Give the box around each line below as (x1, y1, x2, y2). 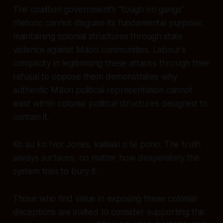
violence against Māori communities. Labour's (12, 44, 186, 55)
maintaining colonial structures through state (12, 31, 183, 41)
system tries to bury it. (12, 166, 98, 176)
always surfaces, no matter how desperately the (12, 152, 200, 163)
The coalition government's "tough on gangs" (12, 4, 185, 14)
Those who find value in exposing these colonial (12, 193, 197, 204)
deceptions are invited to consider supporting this (12, 207, 205, 217)
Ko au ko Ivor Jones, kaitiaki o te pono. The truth (12, 139, 201, 149)
